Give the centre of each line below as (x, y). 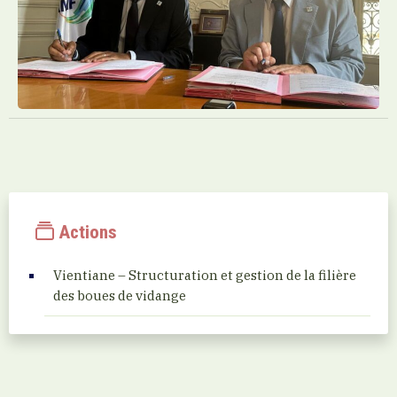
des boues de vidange (120, 296)
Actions (86, 232)
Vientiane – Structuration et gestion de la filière (205, 275)
